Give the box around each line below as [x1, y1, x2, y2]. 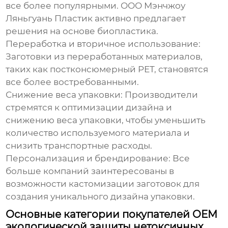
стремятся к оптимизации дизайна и [6, 102, 173, 113]
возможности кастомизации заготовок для [6, 179, 200, 189]
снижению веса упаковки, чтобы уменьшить [6, 115, 206, 126]
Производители [123, 90, 198, 100]
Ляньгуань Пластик [6, 13, 93, 24]
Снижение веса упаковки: [6, 90, 123, 100]
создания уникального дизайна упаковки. [6, 191, 195, 202]
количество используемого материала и [6, 128, 190, 138]
